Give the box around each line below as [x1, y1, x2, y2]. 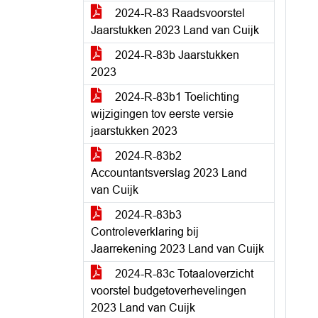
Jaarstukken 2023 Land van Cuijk [91, 24, 259, 36]
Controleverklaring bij [91, 226, 199, 238]
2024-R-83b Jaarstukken [112, 49, 239, 61]
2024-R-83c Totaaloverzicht [112, 268, 253, 280]
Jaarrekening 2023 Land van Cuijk [91, 243, 264, 255]
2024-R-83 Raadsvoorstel [112, 7, 245, 19]
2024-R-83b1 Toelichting [112, 91, 239, 103]
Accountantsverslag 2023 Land [91, 167, 247, 179]
